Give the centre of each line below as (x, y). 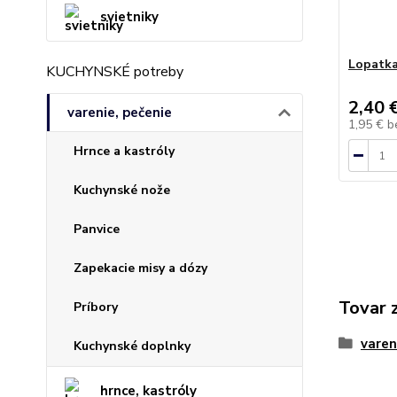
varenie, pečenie (120, 113)
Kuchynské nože (122, 190)
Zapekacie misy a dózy (140, 268)
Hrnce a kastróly (124, 151)
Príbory (96, 307)
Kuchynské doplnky (132, 346)
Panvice (97, 229)
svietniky (129, 17)
